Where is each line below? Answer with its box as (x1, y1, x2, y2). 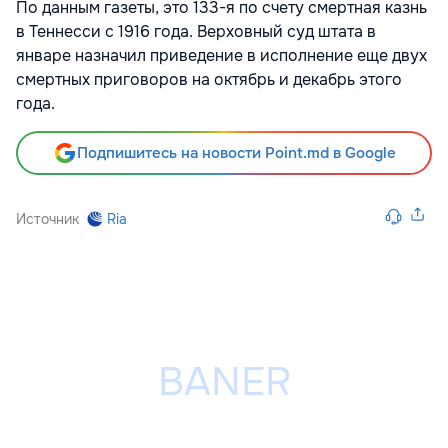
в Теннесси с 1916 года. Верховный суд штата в (16, 21, 376, 43)
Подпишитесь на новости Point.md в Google (76, 143, 396, 164)
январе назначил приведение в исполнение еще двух (16, 45, 427, 67)
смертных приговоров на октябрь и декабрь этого (16, 69, 402, 91)
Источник (16, 210, 79, 229)
